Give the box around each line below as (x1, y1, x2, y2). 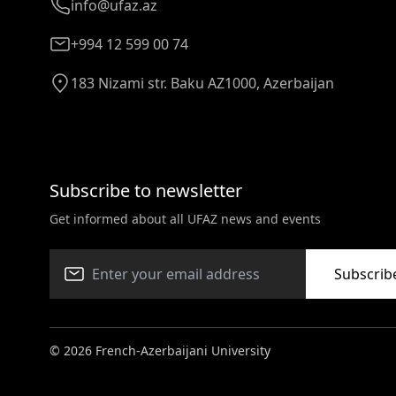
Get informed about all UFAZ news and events (49, 209, 321, 227)
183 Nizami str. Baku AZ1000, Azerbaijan (71, 72, 334, 93)
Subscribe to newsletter (49, 178, 242, 202)
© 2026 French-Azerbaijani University (49, 341, 270, 359)
